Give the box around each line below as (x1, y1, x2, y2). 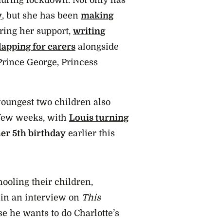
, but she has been (2, 10, 81, 20)
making (81, 10, 113, 20)
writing (73, 26, 105, 36)
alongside (75, 41, 119, 52)
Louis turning (69, 112, 128, 123)
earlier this (68, 128, 115, 138)
